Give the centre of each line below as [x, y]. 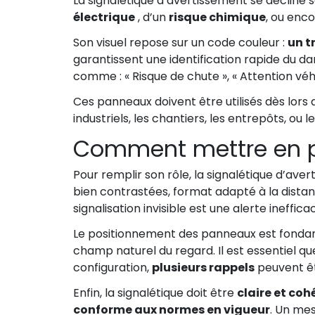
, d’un [152, 18]
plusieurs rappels [203, 268]
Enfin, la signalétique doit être [155, 293]
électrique [104, 18]
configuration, [112, 268]
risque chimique [217, 18]
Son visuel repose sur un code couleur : [180, 43]
